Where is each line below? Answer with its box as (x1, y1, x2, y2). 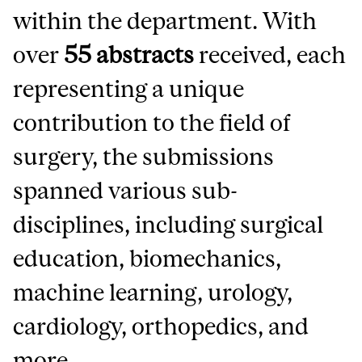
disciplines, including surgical (13, 210, 324, 238)
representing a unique (13, 74, 245, 102)
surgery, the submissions (13, 142, 275, 170)
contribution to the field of (13, 108, 292, 136)
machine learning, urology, (13, 278, 293, 305)
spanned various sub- (13, 176, 238, 204)
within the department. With (13, 6, 318, 34)
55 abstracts (64, 40, 195, 68)
